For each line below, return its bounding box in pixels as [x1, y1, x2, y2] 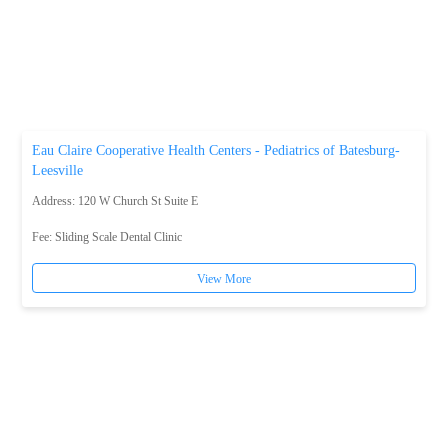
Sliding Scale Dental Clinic [55, 230, 183, 244]
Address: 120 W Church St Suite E [32, 194, 199, 208]
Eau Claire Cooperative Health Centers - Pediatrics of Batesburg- [32, 143, 401, 158]
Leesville [32, 163, 84, 178]
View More [197, 272, 251, 286]
